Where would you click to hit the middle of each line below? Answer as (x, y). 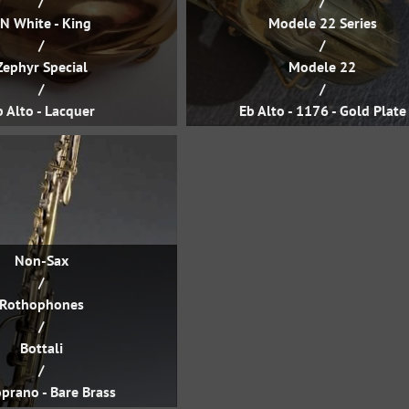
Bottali (41, 348)
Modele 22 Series (322, 23)
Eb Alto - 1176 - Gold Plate (322, 110)
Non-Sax (41, 260)
